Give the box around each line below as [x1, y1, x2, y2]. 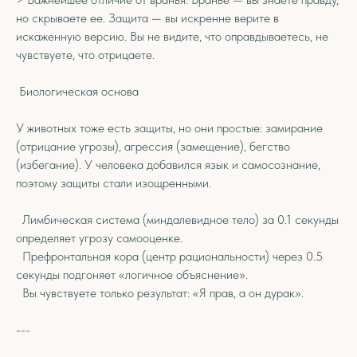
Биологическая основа [16, 84, 139, 99]
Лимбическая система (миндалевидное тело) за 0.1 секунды [16, 212, 339, 227]
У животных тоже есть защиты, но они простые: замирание [16, 120, 323, 135]
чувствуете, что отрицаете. [16, 47, 155, 62]
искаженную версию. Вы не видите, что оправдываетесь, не [16, 29, 328, 44]
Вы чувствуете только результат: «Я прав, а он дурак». [16, 285, 304, 300]
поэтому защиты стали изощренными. [16, 175, 211, 190]
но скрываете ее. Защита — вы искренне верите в [16, 10, 279, 25]
